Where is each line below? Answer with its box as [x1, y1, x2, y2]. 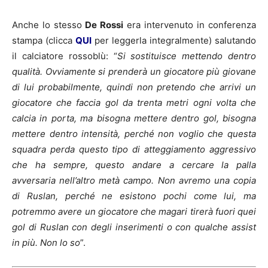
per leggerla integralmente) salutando [92, 34, 256, 46]
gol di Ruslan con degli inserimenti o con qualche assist [12, 221, 256, 233]
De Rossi [82, 19, 123, 31]
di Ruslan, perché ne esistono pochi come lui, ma [12, 190, 256, 202]
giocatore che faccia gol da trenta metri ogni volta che [12, 96, 256, 108]
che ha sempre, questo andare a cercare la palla [12, 159, 256, 170]
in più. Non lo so [12, 236, 80, 248]
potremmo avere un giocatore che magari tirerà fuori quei [12, 205, 256, 217]
